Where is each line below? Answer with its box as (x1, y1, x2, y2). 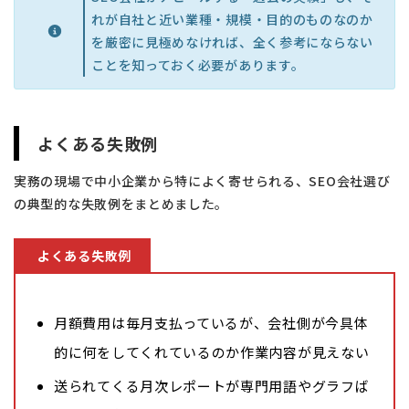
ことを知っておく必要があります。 (91, 56, 305, 75)
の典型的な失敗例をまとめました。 (14, 194, 229, 213)
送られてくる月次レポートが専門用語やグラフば (54, 375, 370, 395)
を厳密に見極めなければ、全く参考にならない (91, 33, 373, 52)
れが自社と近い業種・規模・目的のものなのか (91, 10, 373, 29)
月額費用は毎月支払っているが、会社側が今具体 (54, 312, 369, 332)
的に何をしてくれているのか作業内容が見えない (54, 341, 370, 362)
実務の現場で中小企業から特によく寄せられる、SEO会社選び (14, 171, 391, 190)
